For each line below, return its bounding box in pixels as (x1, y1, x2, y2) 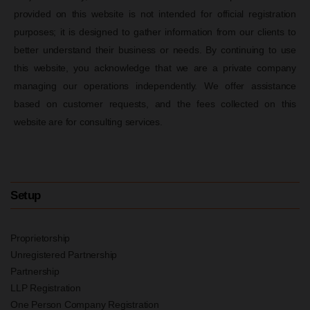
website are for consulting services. (14, 116, 163, 127)
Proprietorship (10, 232, 71, 244)
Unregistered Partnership (10, 248, 118, 260)
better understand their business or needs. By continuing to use (14, 44, 296, 55)
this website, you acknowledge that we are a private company (14, 62, 296, 73)
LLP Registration (10, 282, 81, 293)
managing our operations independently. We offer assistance (14, 80, 296, 91)
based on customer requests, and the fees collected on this (14, 98, 296, 109)
